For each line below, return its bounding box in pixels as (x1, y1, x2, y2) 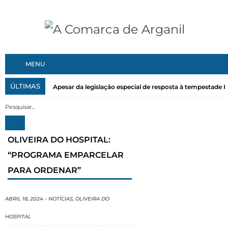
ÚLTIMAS (10, 82, 40, 91)
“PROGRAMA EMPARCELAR (8, 150, 124, 160)
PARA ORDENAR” (8, 165, 81, 176)
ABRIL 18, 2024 (5, 195, 43, 203)
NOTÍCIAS (48, 195, 73, 203)
